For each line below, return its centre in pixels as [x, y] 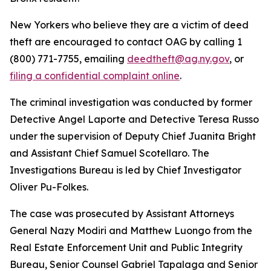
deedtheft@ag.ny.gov [178, 59]
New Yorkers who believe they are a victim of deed [129, 25]
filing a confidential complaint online [95, 76]
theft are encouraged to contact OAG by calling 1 [126, 42]
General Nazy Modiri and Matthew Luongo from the [131, 230]
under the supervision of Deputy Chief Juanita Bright [133, 136]
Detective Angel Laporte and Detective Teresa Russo [134, 119]
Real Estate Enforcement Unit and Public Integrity [126, 247]
